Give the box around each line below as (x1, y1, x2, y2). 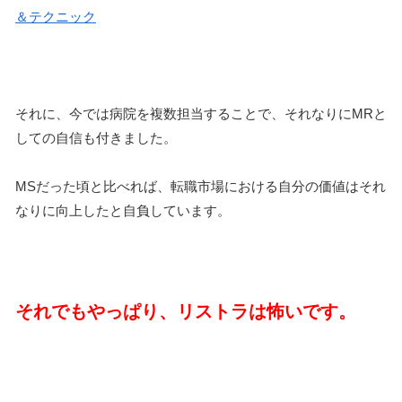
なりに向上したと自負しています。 (15, 203, 231, 219)
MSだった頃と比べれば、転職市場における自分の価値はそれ (15, 179, 386, 195)
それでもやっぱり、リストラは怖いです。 (15, 301, 356, 322)
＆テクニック (15, 9, 96, 25)
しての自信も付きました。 (15, 130, 177, 146)
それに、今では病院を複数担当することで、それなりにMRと (15, 106, 387, 122)
